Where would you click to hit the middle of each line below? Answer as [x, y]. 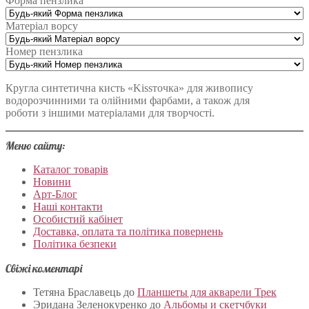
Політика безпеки [75, 244]
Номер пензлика [44, 52]
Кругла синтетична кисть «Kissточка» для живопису [129, 88]
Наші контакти [68, 207]
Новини [52, 182]
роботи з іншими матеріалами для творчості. [110, 113]
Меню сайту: [35, 146]
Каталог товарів [71, 170]
